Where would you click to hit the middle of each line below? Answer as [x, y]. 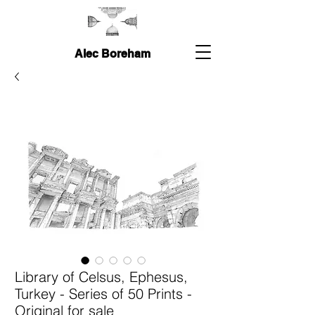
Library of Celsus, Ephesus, [101, 277]
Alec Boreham [112, 54]
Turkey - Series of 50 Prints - [103, 294]
